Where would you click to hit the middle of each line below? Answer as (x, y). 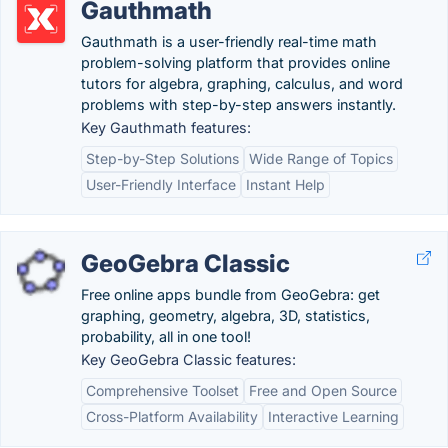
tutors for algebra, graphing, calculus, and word (242, 83)
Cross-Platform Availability (172, 416)
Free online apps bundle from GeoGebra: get (230, 294)
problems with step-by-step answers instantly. (238, 104)
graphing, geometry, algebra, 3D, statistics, (225, 315)
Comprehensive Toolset (162, 390)
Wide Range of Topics (321, 158)
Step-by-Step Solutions (162, 158)
